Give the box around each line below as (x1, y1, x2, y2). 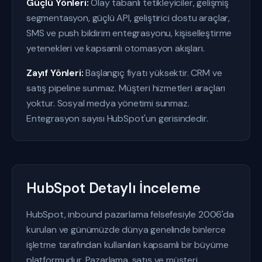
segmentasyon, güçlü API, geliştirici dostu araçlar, (26, 12, 230, 24)
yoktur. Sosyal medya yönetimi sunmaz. (26, 97, 189, 109)
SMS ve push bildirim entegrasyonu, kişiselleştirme (26, 27, 232, 39)
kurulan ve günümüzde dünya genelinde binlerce (26, 223, 226, 236)
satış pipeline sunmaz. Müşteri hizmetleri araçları (26, 82, 226, 94)
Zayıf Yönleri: (26, 67, 84, 79)
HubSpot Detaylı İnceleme (26, 179, 201, 197)
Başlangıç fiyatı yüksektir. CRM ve (83, 67, 222, 79)
